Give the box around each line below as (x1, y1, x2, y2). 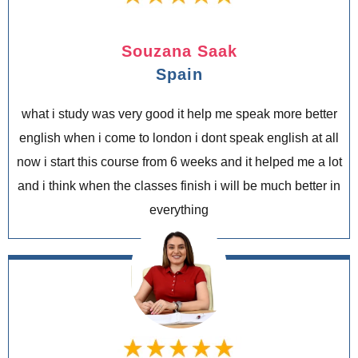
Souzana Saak (121, 42, 237, 61)
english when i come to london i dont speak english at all (19, 131, 339, 145)
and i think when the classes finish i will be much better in (18, 179, 340, 193)
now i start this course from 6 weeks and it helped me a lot (16, 155, 342, 169)
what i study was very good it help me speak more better (21, 107, 337, 121)
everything (149, 203, 209, 217)
